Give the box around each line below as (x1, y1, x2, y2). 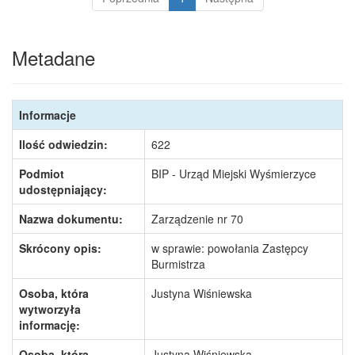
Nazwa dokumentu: (19, 211, 123, 227)
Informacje (19, 107, 76, 123)
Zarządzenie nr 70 (151, 211, 243, 227)
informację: (19, 317, 80, 333)
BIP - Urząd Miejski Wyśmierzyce (151, 166, 316, 181)
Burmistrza (151, 256, 205, 272)
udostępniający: (19, 181, 107, 197)
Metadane (12, 44, 95, 71)
